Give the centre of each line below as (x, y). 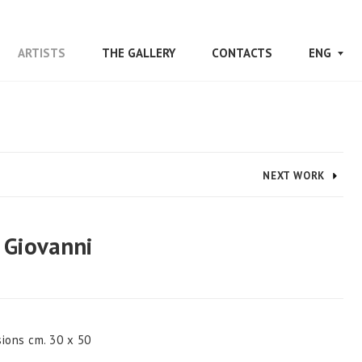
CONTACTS (242, 53)
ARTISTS (42, 53)
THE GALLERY (139, 53)
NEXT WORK (294, 176)
